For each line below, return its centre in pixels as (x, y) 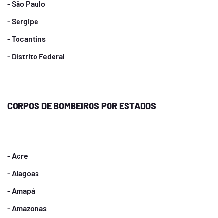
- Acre (18, 155)
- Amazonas (27, 208)
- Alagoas (23, 173)
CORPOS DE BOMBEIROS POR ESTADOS (82, 106)
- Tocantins (27, 39)
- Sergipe (23, 21)
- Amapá (21, 191)
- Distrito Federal (36, 56)
